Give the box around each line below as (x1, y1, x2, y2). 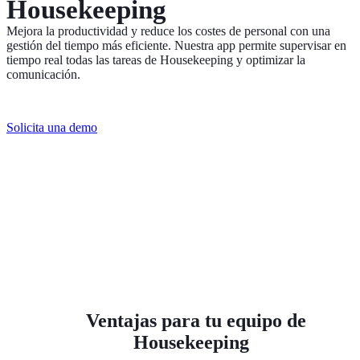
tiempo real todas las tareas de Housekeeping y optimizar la (6, 52, 305, 67)
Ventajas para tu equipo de (86, 309, 306, 331)
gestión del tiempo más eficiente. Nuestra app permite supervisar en (6, 38, 346, 52)
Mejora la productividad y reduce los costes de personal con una (6, 23, 330, 38)
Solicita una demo (6, 120, 97, 134)
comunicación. (6, 67, 84, 81)
